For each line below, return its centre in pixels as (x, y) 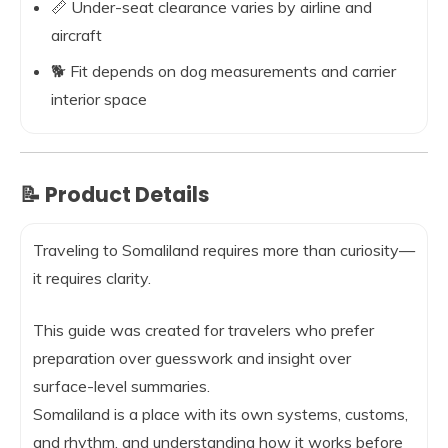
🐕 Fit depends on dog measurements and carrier (223, 71)
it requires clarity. (92, 278)
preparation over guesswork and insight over (192, 358)
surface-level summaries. (121, 386)
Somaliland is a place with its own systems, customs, (220, 414)
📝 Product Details (115, 194)
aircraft (76, 35)
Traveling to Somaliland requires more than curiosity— (224, 250)
